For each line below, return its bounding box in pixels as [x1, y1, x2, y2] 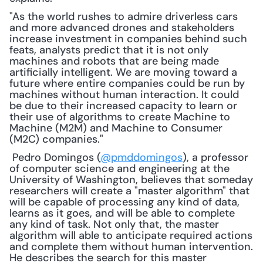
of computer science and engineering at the [9, 161, 230, 176]
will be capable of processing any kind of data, [9, 195, 240, 209]
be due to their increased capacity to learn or [9, 99, 237, 113]
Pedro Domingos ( [12, 150, 100, 164]
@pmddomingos [100, 150, 183, 164]
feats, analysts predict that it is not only [9, 43, 208, 57]
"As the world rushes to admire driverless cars [9, 9, 238, 23]
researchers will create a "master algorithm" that [9, 184, 249, 198]
